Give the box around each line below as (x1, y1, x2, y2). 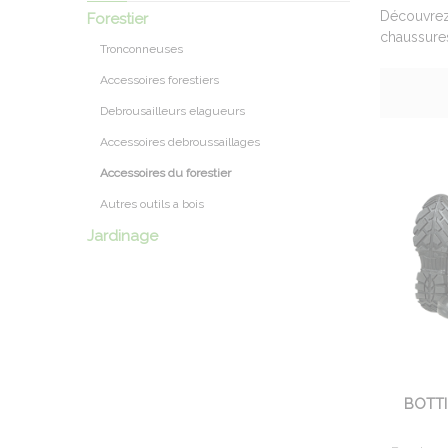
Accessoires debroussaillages (100, 135, 261, 149)
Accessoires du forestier (100, 166, 232, 180)
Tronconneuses (100, 42, 184, 56)
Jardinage (87, 227, 158, 245)
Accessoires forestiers (100, 73, 220, 87)
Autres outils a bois (100, 197, 205, 211)
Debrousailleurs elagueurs (100, 104, 246, 118)
